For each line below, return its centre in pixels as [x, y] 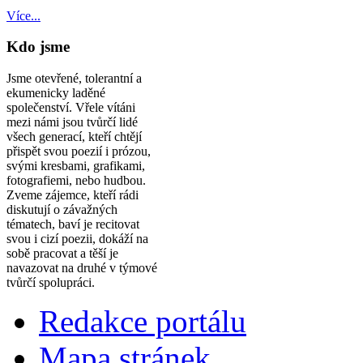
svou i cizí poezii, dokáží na [77, 239]
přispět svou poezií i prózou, [79, 152]
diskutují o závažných [62, 210]
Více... [23, 15]
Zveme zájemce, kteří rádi [73, 195]
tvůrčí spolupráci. [51, 283]
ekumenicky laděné [56, 93]
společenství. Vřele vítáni [71, 108]
